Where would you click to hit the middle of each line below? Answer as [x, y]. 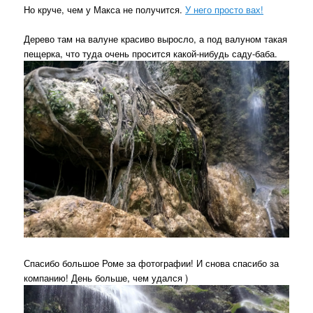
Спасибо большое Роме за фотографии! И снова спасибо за [152, 263]
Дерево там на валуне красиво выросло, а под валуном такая [156, 38]
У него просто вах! [225, 9]
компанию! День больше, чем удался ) [106, 278]
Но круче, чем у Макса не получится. [105, 9]
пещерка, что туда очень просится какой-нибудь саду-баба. [151, 53]
